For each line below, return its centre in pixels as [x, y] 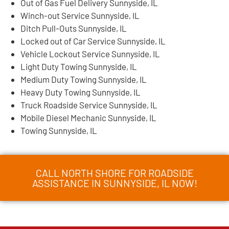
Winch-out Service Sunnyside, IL [80, 15]
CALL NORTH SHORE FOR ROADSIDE [114, 173]
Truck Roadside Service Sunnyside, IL [89, 105]
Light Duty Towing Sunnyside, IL [79, 66]
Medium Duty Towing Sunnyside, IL [84, 79]
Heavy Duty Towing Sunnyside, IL [81, 92]
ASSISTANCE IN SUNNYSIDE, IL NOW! [114, 183]
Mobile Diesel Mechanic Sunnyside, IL [88, 117]
